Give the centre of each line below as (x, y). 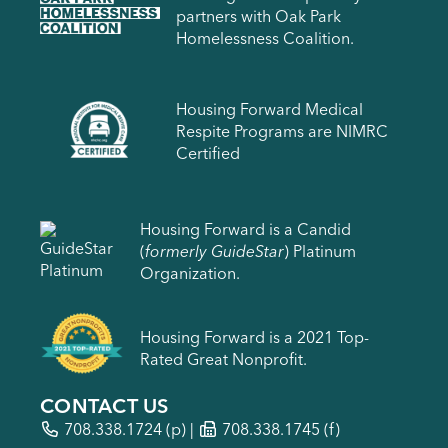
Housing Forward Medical (269, 109)
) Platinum (320, 250)
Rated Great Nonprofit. (223, 359)
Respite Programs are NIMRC (282, 131)
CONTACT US (104, 405)
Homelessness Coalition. (265, 37)
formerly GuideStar (214, 250)
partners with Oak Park (258, 15)
